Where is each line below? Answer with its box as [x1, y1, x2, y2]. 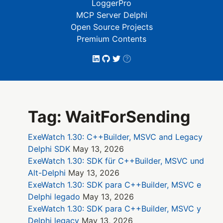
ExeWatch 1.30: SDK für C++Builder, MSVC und [28, 156, 204, 166]
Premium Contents [77, 34, 146, 44]
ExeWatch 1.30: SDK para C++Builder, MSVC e [28, 180, 201, 190]
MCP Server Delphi [76, 10, 147, 20]
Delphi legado [28, 192, 80, 202]
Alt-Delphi [28, 168, 66, 178]
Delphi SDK [28, 144, 70, 154]
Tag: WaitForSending [28, 107, 190, 127]
